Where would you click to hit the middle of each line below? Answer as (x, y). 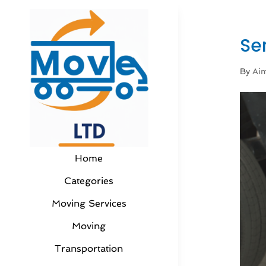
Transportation (89, 249)
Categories (89, 181)
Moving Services (89, 204)
